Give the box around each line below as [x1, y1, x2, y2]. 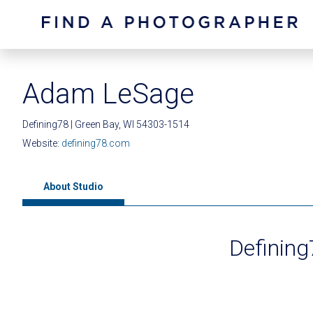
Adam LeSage [22, 78, 194, 110]
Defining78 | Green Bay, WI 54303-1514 [22, 119, 189, 130]
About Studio [43, 181, 103, 192]
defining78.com [61, 138, 130, 149]
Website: [22, 138, 61, 149]
